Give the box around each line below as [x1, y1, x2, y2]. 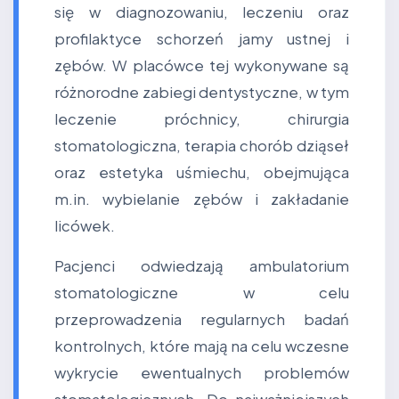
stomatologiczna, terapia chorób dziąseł [54, 136, 349, 155]
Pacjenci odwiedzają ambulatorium [54, 256, 349, 275]
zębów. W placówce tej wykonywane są [54, 56, 349, 75]
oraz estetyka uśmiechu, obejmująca [54, 163, 349, 182]
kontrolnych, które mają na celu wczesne [54, 337, 349, 355]
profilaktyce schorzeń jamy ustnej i [54, 29, 349, 48]
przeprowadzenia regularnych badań [54, 310, 349, 329]
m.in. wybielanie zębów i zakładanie [54, 190, 349, 208]
